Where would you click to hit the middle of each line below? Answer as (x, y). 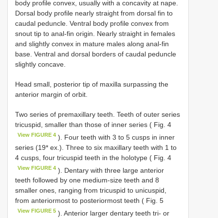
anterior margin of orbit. (51, 94)
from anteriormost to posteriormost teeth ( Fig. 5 (89, 201)
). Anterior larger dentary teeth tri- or (113, 213)
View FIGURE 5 (37, 211)
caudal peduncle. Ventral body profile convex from (92, 23)
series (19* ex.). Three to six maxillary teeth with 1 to (96, 147)
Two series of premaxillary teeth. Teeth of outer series (98, 114)
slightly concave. (40, 64)
